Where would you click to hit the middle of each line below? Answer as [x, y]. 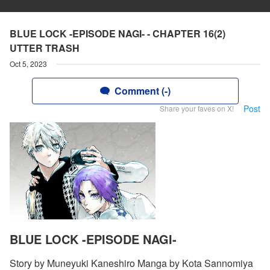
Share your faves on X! [197, 108]
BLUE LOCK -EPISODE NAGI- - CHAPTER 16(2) [118, 33]
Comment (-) [142, 91]
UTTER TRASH [45, 48]
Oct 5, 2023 [28, 64]
